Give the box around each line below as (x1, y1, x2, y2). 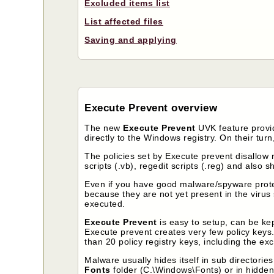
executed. (84, 199, 125, 209)
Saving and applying (84, 35, 177, 45)
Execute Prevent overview (84, 102, 218, 114)
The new (84, 123, 124, 133)
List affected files (84, 17, 163, 27)
